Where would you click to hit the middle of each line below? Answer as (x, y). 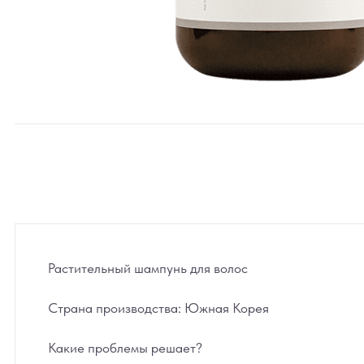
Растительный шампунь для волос (148, 268)
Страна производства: (115, 308)
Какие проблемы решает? (125, 348)
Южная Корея (225, 308)
